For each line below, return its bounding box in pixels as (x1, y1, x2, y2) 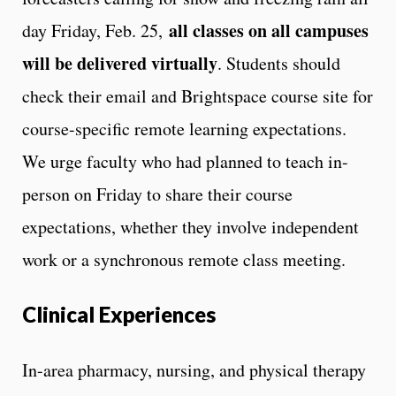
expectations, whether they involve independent (22, 214, 359, 239)
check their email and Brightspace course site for (22, 83, 373, 108)
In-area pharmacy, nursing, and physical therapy (22, 357, 366, 382)
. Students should (217, 50, 340, 75)
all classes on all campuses (169, 17, 369, 43)
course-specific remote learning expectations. (22, 116, 346, 141)
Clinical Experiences (22, 301, 216, 327)
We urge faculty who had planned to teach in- (22, 148, 348, 173)
